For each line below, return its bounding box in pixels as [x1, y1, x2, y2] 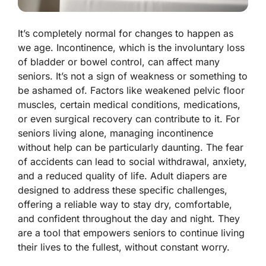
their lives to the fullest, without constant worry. [18, 241, 230, 254]
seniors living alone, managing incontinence [18, 127, 213, 140]
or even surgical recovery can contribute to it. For [18, 113, 240, 125]
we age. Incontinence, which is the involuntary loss [18, 42, 245, 54]
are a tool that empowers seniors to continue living [18, 227, 245, 239]
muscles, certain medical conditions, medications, [18, 99, 240, 111]
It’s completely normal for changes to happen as [18, 27, 233, 40]
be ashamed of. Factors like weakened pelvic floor [18, 84, 245, 97]
